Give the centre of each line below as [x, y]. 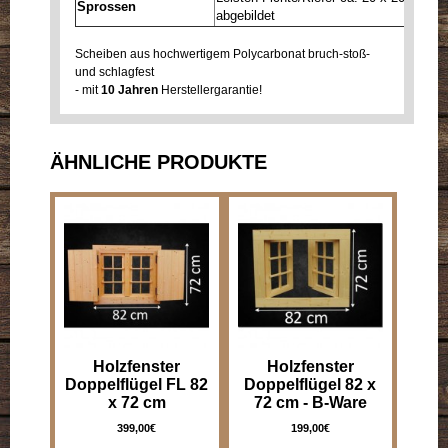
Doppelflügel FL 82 [137, 384]
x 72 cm [136, 402]
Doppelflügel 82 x [310, 384]
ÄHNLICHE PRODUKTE [158, 161]
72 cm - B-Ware [310, 402]
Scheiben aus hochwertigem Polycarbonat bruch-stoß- [222, 53]
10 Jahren [129, 89]
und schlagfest [114, 71]
